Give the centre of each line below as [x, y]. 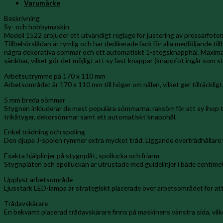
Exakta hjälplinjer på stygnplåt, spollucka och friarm [82, 156]
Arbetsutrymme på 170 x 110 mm [55, 76]
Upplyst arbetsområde [38, 179]
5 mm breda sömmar [35, 100]
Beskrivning [22, 18]
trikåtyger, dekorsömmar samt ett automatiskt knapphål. [90, 116]
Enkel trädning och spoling [45, 132]
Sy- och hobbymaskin [37, 27]
